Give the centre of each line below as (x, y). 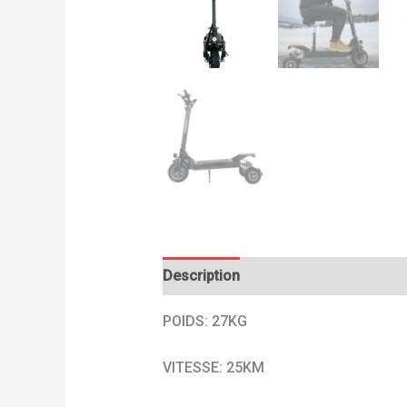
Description (201, 275)
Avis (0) (283, 275)
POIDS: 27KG (204, 321)
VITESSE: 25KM (213, 368)
